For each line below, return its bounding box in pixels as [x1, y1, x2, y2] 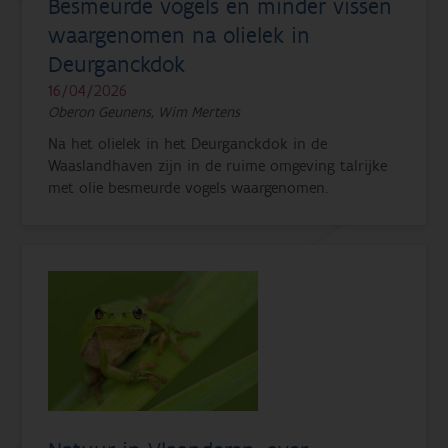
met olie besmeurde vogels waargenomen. [48, 177, 329, 198]
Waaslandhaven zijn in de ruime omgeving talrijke [48, 155, 388, 176]
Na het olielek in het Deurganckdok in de [48, 133, 328, 154]
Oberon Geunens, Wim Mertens [48, 102, 241, 122]
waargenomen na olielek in [48, 20, 311, 51]
